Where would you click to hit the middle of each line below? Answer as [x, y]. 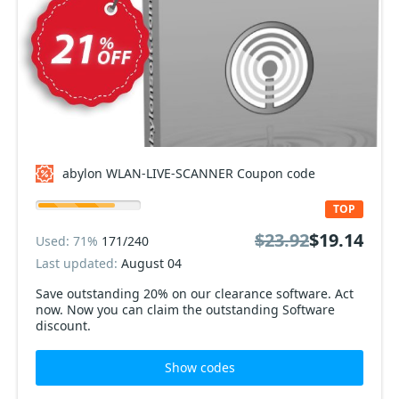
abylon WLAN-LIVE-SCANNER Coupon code [189, 173]
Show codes [199, 367]
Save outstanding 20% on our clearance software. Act [195, 293]
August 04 [151, 263]
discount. [63, 326]
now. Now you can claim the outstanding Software [185, 309]
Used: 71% [69, 240]
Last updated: [78, 263]
